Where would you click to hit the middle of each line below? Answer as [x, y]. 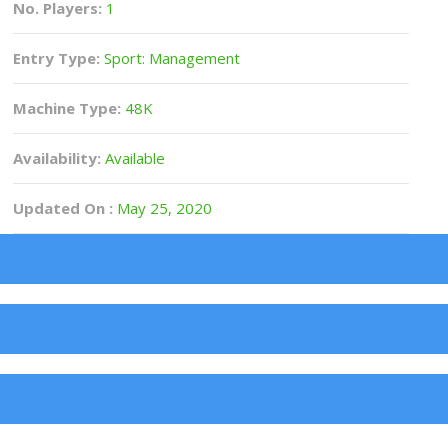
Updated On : [63, 208]
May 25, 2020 [163, 208]
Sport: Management [170, 58]
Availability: [57, 158]
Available [133, 158]
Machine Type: [67, 108]
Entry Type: [57, 58]
